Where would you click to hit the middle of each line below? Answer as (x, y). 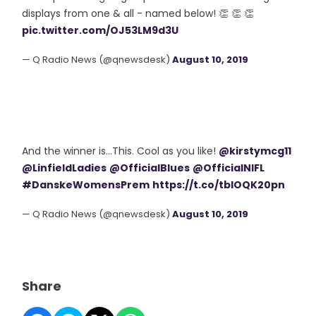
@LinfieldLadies (65, 168)
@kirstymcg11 (255, 151)
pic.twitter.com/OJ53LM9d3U (101, 30)
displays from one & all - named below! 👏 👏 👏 (138, 13)
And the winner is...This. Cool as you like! (121, 151)
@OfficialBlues (150, 168)
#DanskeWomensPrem (86, 184)
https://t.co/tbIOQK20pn (219, 184)
